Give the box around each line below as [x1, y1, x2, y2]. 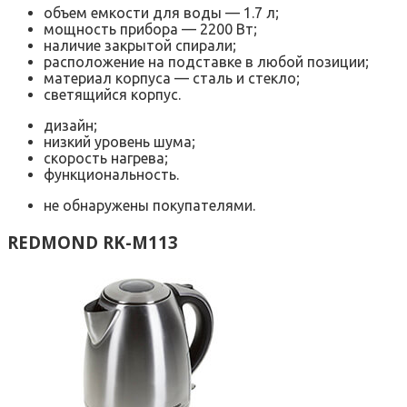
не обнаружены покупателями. [44, 197, 255, 214]
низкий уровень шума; [44, 134, 195, 151]
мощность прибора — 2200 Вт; [44, 21, 257, 38]
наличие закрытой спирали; [44, 37, 236, 55]
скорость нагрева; [44, 150, 168, 167]
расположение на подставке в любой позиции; [44, 54, 369, 71]
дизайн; [44, 117, 97, 134]
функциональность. [44, 166, 179, 184]
